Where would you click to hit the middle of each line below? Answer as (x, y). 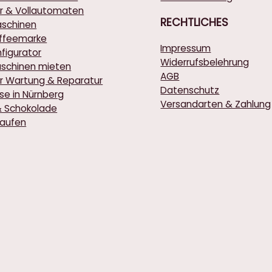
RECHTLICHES (195, 22)
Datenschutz (190, 90)
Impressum (186, 48)
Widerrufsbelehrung (205, 62)
